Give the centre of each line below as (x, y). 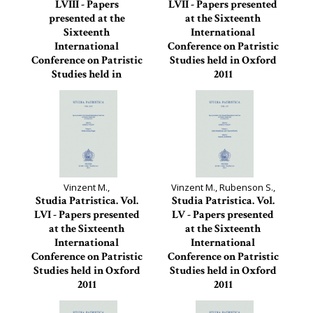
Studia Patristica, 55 (223, 299)
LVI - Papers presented (87, 215)
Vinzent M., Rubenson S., (223, 187)
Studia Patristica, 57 (223, 89)
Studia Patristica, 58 (87, 103)
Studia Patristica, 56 (87, 299)
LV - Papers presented (223, 215)
